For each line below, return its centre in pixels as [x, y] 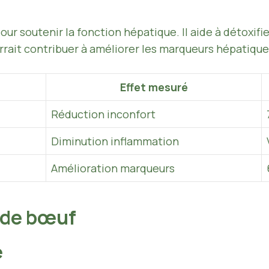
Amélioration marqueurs [113, 168]
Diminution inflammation [115, 141]
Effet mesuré [154, 87]
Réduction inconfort [103, 114]
